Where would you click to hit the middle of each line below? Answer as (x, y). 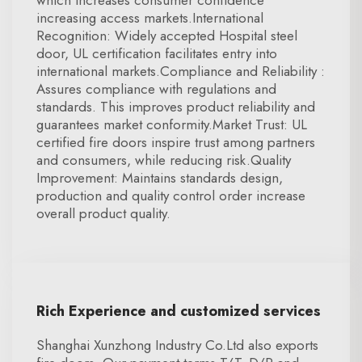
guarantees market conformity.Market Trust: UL (172, 124)
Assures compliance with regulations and (156, 89)
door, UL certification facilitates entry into (157, 53)
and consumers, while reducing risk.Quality (164, 160)
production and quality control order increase (171, 196)
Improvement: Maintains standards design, (160, 178)
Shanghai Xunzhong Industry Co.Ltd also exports (177, 345)
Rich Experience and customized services (179, 311)
